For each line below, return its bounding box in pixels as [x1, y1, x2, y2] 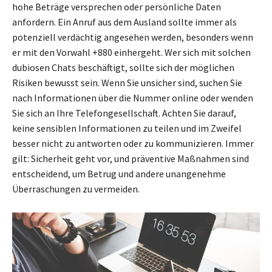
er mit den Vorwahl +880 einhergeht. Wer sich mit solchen [12, 46, 251, 59]
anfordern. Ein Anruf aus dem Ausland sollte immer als [12, 16, 237, 29]
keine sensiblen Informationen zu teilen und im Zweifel [12, 122, 242, 135]
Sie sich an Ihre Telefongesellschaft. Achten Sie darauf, [12, 107, 236, 120]
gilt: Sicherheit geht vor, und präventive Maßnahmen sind [12, 152, 249, 165]
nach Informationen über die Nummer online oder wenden [12, 92, 253, 104]
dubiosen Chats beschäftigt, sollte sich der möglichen [12, 61, 234, 74]
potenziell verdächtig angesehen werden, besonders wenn [12, 31, 253, 44]
